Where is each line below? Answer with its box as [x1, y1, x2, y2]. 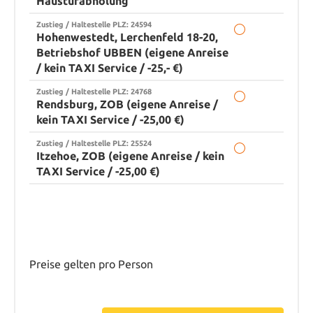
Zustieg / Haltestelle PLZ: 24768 [36, 87, 152, 96]
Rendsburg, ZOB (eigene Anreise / [36, 99, 218, 110]
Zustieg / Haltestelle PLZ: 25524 [36, 139, 152, 147]
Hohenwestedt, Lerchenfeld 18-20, [36, 31, 218, 43]
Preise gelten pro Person [29, 259, 153, 270]
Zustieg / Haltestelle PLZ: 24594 [36, 20, 152, 29]
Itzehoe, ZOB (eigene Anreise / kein [36, 150, 224, 162]
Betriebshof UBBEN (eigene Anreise [36, 47, 228, 59]
